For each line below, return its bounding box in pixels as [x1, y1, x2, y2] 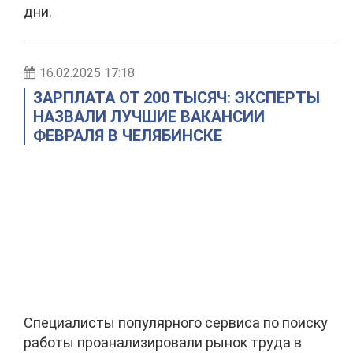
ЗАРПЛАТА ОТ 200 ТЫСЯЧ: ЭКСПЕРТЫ [33, 88, 320, 107]
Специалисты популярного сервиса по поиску [24, 314, 328, 331]
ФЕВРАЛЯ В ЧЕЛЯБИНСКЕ [33, 126, 222, 145]
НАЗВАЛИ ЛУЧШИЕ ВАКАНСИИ [33, 107, 265, 126]
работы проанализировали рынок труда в [24, 334, 302, 351]
